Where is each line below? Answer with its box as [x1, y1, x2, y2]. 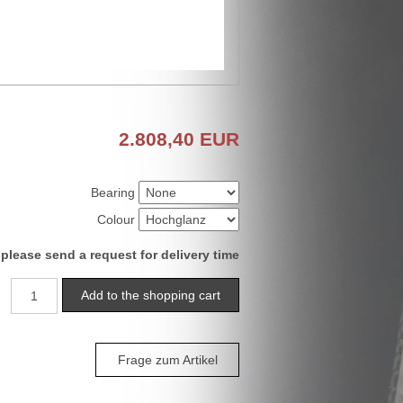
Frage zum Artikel [117, 352, 218, 367]
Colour [97, 211, 136, 227]
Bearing [91, 184, 136, 200]
